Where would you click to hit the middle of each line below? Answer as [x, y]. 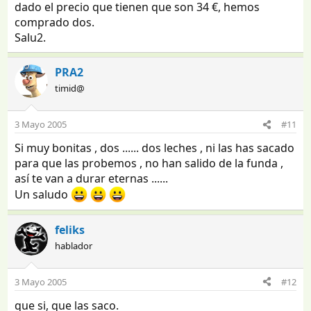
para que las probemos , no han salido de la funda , [149, 163]
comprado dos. [55, 23]
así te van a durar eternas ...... [92, 179]
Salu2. [31, 38]
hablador [74, 245]
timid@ [70, 89]
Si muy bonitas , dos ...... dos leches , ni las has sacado [155, 148]
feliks [70, 229]
